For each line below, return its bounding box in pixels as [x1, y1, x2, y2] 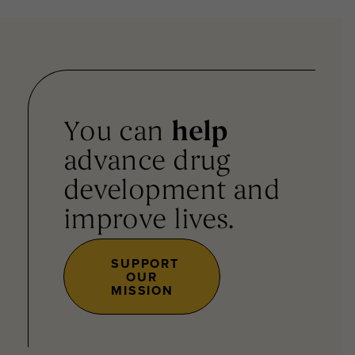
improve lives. [63, 208, 235, 236]
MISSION [111, 281, 174, 300]
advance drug [63, 149, 231, 177]
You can [63, 120, 172, 148]
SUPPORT [111, 254, 179, 273]
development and [63, 178, 281, 207]
